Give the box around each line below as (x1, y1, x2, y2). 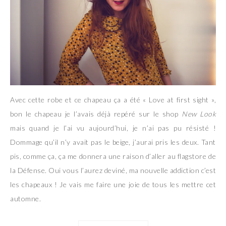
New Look (182, 109, 216, 118)
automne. (10, 194, 41, 203)
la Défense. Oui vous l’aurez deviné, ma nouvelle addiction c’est (10, 165, 216, 175)
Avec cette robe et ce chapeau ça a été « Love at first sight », (10, 95, 216, 104)
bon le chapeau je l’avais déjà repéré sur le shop (10, 109, 182, 118)
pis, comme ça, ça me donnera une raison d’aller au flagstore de (10, 151, 216, 160)
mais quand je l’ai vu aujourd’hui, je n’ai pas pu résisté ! (10, 123, 216, 132)
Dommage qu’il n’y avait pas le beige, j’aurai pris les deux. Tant (10, 137, 216, 146)
